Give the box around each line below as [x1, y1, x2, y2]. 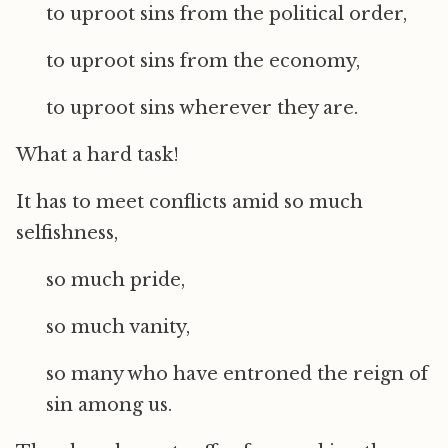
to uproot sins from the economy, [46, 50, 360, 72]
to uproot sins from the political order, [46, 3, 407, 25]
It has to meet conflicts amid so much [16, 191, 363, 213]
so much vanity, [46, 316, 190, 338]
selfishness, [16, 222, 118, 244]
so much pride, [46, 269, 185, 291]
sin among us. [46, 394, 172, 416]
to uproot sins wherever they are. [46, 97, 358, 119]
